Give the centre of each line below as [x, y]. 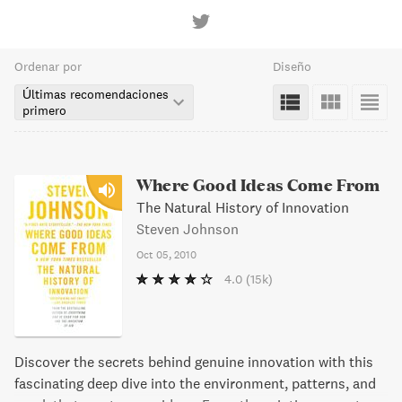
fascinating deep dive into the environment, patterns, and [195, 383]
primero [44, 110]
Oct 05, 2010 [166, 254]
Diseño [292, 66]
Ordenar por [48, 66]
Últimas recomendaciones [96, 94]
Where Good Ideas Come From [258, 184]
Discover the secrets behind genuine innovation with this [194, 362]
